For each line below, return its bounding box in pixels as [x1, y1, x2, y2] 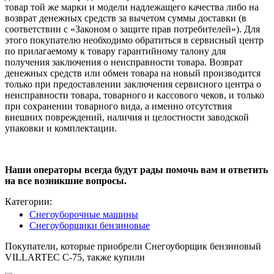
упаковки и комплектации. [5, 123, 117, 134]
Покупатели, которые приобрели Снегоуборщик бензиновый [5, 241, 261, 252]
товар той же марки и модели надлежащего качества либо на [5, 2, 259, 13]
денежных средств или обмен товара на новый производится [5, 68, 261, 79]
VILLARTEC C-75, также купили [5, 252, 145, 263]
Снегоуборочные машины [29, 209, 138, 220]
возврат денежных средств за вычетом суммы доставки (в [5, 13, 246, 24]
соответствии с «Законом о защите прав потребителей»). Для [5, 24, 260, 35]
